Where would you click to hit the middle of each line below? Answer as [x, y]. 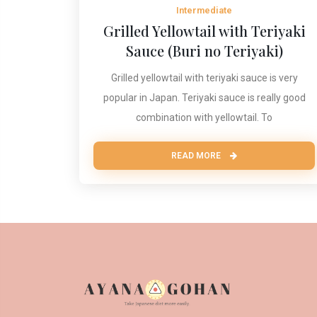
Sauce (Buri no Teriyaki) [204, 51]
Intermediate [204, 11]
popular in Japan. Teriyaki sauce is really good [204, 98]
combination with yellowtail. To [204, 118]
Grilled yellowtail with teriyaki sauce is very [204, 78]
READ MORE [197, 156]
